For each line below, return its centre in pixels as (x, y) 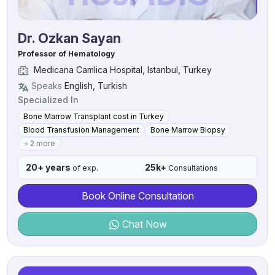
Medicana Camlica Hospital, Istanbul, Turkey (122, 70)
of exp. (84, 168)
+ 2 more (39, 143)
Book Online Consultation (137, 196)
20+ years (48, 167)
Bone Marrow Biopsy (188, 130)
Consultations (192, 168)
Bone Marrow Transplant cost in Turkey (94, 116)
